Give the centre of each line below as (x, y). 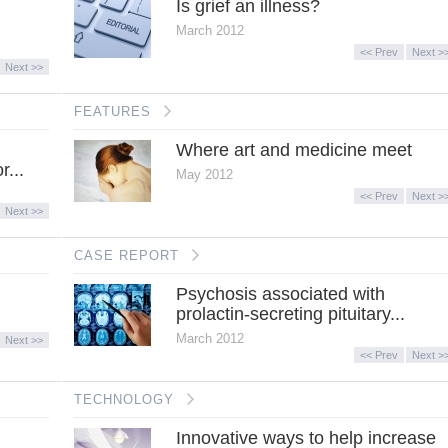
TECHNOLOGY (124, 399)
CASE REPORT (126, 255)
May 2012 (204, 174)
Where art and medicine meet (293, 149)
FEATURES (112, 111)
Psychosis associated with (280, 293)
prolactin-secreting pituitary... (290, 313)
